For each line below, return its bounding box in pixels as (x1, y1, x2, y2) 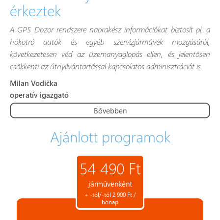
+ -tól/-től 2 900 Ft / (84, 191, 136, 198)
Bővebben (93, 106, 127, 115)
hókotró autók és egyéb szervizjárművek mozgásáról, (10, 36, 210, 47)
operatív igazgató (10, 90, 69, 100)
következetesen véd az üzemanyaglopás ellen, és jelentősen (10, 49, 210, 59)
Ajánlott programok (50, 126, 170, 146)
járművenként (88, 179, 132, 189)
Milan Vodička (10, 78, 57, 88)
